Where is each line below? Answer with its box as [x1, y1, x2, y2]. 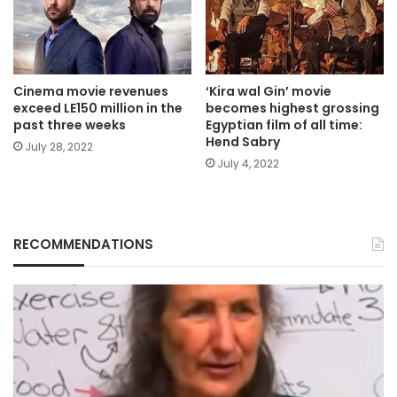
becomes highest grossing [206, 99, 379, 118]
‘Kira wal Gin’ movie [206, 82, 331, 101]
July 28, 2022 [25, 139, 93, 155]
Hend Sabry [206, 133, 280, 152]
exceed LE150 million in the [13, 99, 183, 118]
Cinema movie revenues [13, 82, 168, 101]
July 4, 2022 [217, 156, 279, 172]
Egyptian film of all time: [206, 116, 362, 135]
